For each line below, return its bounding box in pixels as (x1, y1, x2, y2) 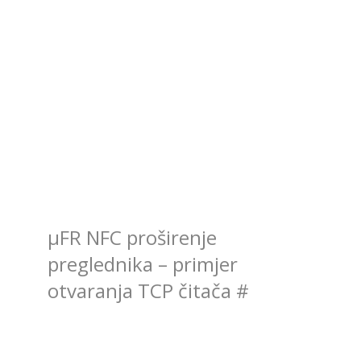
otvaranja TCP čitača (48, 276, 237, 304)
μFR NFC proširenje (48, 223, 218, 251)
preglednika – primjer (48, 250, 239, 277)
